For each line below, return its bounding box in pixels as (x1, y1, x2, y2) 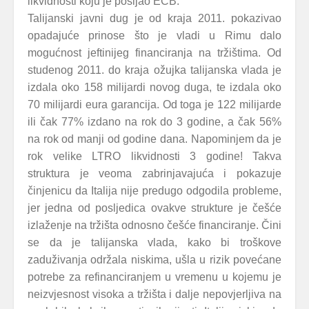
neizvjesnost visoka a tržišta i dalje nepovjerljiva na (28, 288, 281, 300)
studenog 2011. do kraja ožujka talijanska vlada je (28, 64, 281, 76)
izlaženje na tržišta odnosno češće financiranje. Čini (28, 219, 281, 231)
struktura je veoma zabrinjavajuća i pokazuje (28, 168, 281, 179)
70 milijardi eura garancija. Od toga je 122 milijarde (28, 99, 281, 110)
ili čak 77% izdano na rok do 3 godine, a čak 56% (28, 116, 281, 128)
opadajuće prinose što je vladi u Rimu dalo (28, 30, 281, 41)
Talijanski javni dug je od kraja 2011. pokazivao (28, 12, 281, 24)
